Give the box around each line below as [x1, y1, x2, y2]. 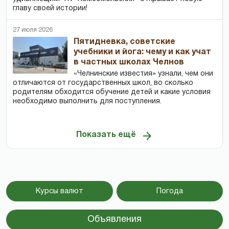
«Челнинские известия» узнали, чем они [74, 70, 214, 77]
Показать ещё [76, 131, 136, 139]
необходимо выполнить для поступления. [13, 98, 162, 105]
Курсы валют [35, 187, 83, 195]
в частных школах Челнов [74, 58, 185, 66]
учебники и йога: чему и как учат [74, 48, 212, 56]
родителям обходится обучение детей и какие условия [13, 88, 211, 96]
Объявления [87, 215, 142, 224]
